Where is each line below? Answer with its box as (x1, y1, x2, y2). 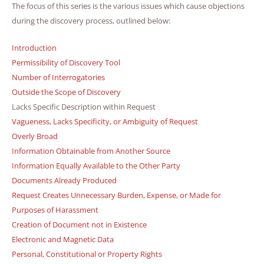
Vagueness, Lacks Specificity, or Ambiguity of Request (12, 115, 198, 127)
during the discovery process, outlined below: (12, 15, 170, 27)
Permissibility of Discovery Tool (12, 57, 120, 68)
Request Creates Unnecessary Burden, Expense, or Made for (12, 189, 221, 200)
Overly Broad (12, 130, 58, 141)
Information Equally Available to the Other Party (12, 160, 180, 171)
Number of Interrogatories (12, 71, 105, 82)
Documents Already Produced (12, 174, 117, 186)
